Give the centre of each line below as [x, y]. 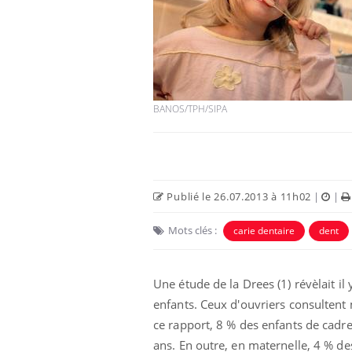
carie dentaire [264, 230]
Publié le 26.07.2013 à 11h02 [238, 196]
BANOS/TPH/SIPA [190, 108]
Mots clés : [192, 230]
